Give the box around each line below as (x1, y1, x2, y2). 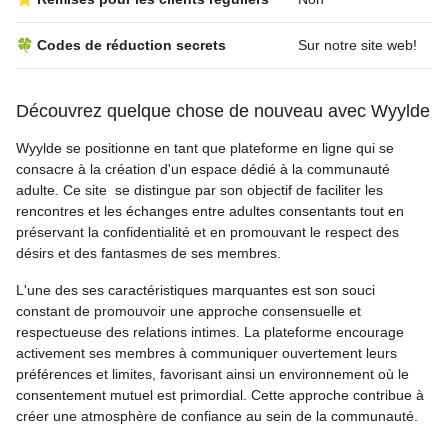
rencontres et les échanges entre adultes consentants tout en (16, 203, 404, 219)
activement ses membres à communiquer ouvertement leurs (16, 345, 397, 361)
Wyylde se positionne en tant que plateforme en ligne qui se (16, 140, 394, 156)
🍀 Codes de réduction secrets (16, 37, 226, 53)
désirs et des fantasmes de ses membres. (16, 245, 281, 261)
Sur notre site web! (298, 37, 417, 53)
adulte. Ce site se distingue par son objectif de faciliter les (16, 182, 383, 198)
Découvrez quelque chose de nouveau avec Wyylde (16, 101, 430, 121)
